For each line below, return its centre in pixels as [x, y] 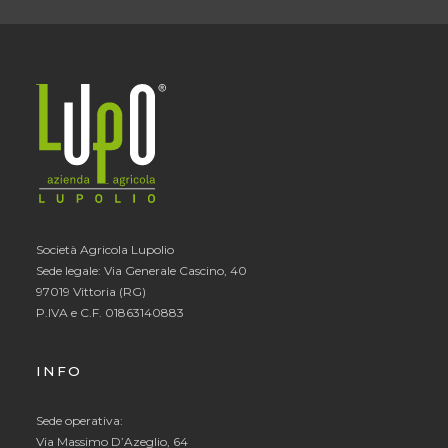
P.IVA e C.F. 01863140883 [110, 312]
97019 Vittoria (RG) [91, 291]
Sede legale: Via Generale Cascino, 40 [141, 270]
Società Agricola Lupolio [105, 249]
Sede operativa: [79, 421]
